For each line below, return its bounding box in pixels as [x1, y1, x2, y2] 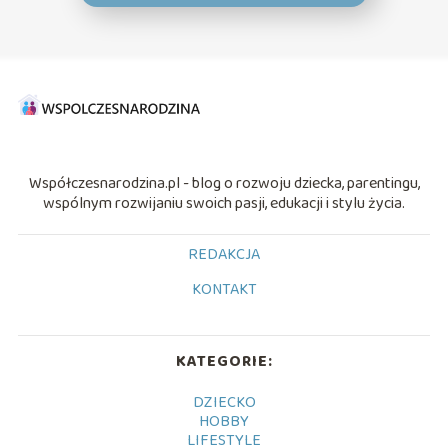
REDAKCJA [188, 242, 260, 268]
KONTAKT [191, 277, 257, 303]
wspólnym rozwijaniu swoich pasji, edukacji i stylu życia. [43, 191, 405, 217]
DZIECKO [192, 390, 256, 416]
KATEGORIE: [175, 349, 273, 375]
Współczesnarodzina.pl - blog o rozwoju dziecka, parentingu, [28, 171, 420, 197]
